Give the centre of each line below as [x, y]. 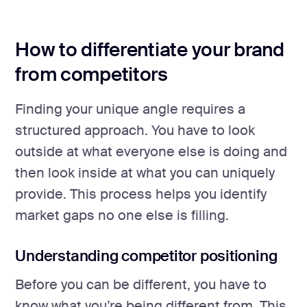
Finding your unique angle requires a [131, 109]
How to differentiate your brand [150, 49]
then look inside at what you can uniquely [145, 173]
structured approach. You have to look [135, 130]
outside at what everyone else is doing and [151, 151]
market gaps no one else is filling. [122, 215]
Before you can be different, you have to [141, 284]
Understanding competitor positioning [146, 256]
